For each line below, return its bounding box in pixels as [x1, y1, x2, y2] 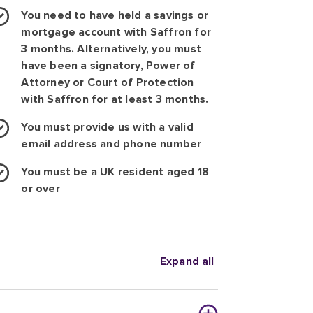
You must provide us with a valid [21, 120, 194, 134]
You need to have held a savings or [21, 8, 209, 22]
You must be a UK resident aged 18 [21, 165, 210, 179]
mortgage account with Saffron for [21, 25, 212, 39]
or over [21, 182, 60, 196]
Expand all [160, 254, 214, 268]
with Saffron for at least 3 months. [21, 92, 209, 106]
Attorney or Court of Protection [21, 75, 194, 89]
